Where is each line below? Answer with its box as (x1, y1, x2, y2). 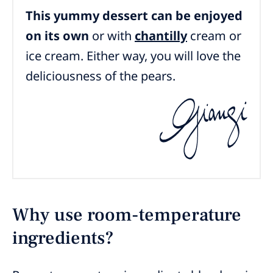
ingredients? (12, 225, 114, 250)
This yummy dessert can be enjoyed (26, 7, 243, 24)
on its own (26, 27, 89, 44)
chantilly (135, 27, 187, 44)
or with (89, 27, 135, 44)
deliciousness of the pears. (26, 67, 175, 84)
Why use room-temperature (12, 202, 241, 227)
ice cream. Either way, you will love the (26, 47, 241, 64)
